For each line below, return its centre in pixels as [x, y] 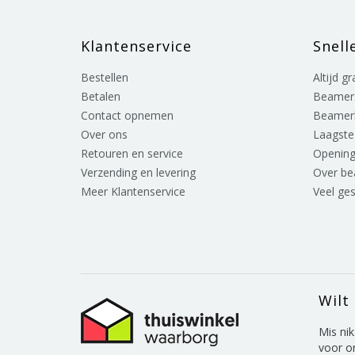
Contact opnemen [127, 115]
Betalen [101, 96]
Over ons [104, 134]
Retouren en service [132, 153]
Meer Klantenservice [133, 191]
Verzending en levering [138, 172]
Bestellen [105, 77]
